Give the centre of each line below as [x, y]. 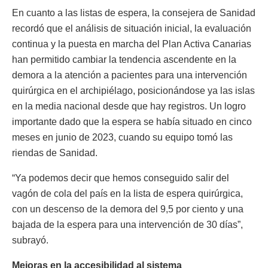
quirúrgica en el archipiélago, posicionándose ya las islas [133, 90]
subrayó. [30, 240]
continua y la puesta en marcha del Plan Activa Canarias [132, 44]
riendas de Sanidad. [55, 153]
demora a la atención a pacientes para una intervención [130, 75]
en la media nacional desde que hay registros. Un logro [129, 106]
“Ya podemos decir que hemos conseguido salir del [121, 178]
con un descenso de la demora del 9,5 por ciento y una [128, 209]
